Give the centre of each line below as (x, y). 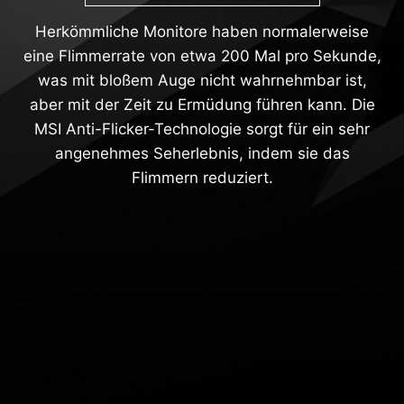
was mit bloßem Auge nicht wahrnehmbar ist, (202, 81)
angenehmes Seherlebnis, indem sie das (202, 154)
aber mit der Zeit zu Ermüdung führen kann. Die (202, 105)
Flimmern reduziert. (202, 178)
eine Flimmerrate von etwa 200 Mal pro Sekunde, (202, 56)
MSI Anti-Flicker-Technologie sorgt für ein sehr (202, 129)
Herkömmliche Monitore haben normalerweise (202, 32)
